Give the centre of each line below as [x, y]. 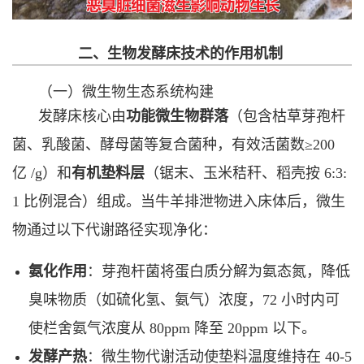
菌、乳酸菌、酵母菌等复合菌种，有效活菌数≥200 [173, 144]
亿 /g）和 [42, 173]
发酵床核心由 [82, 116]
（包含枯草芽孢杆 [287, 116]
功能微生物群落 [177, 116]
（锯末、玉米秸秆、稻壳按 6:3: [246, 173]
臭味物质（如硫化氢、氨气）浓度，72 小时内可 [184, 299]
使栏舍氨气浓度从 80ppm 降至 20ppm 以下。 [172, 328]
